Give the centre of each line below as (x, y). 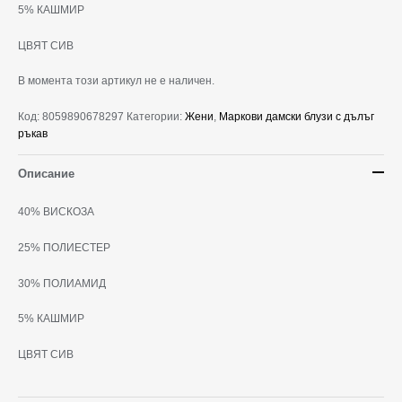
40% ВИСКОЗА (56, 212)
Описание (46, 174)
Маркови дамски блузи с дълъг (297, 117)
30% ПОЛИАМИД (62, 283)
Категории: (156, 117)
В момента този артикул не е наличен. (116, 81)
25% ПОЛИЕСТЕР (64, 247)
